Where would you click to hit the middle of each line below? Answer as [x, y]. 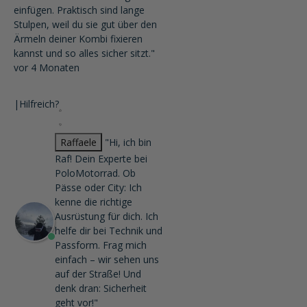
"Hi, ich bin [128, 142]
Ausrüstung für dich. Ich [107, 216]
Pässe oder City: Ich [98, 187]
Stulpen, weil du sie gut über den [85, 24]
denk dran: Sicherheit [101, 288]
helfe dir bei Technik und [109, 231]
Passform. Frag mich [101, 245]
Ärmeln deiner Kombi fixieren [78, 39]
